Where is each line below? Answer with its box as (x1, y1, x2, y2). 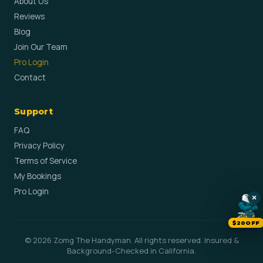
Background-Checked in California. (67, 245, 196, 256)
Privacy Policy (14, 140, 65, 151)
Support (14, 106, 53, 117)
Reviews (14, 11, 45, 22)
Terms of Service (14, 156, 77, 166)
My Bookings (14, 171, 61, 181)
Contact (14, 72, 46, 83)
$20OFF (232, 220, 260, 226)
